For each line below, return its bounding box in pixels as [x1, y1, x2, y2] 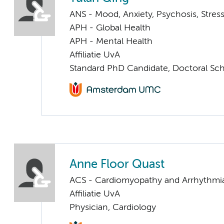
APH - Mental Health [69, 36, 152, 46]
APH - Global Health [69, 23, 150, 32]
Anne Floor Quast [69, 159, 164, 171]
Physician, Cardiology [69, 203, 156, 212]
